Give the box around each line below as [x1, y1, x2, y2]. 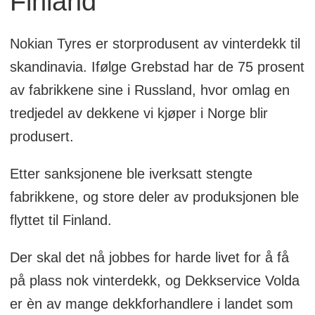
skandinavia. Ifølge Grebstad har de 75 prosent [9, 58, 304, 75]
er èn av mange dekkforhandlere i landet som [9, 295, 293, 311]
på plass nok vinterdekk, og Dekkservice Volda [9, 272, 300, 288]
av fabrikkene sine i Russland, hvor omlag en [9, 82, 290, 98]
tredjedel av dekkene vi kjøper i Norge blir [9, 105, 268, 121]
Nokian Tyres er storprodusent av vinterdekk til [9, 35, 300, 51]
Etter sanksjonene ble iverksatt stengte [9, 165, 252, 181]
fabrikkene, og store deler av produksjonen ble [9, 188, 299, 205]
